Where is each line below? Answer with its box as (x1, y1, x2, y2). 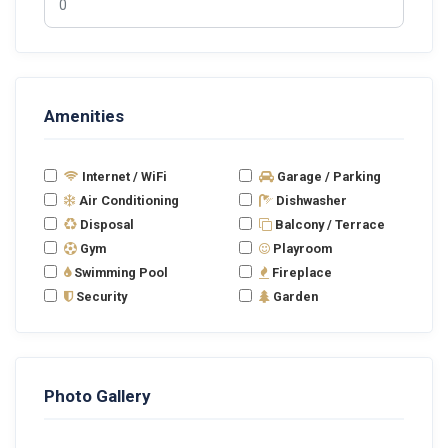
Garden (270, 289, 318, 304)
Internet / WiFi (79, 169, 167, 184)
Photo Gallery (44, 386, 151, 406)
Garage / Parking (274, 169, 381, 184)
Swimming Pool (71, 265, 168, 280)
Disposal (77, 217, 134, 232)
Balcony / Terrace (272, 217, 385, 232)
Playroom (270, 241, 332, 256)
